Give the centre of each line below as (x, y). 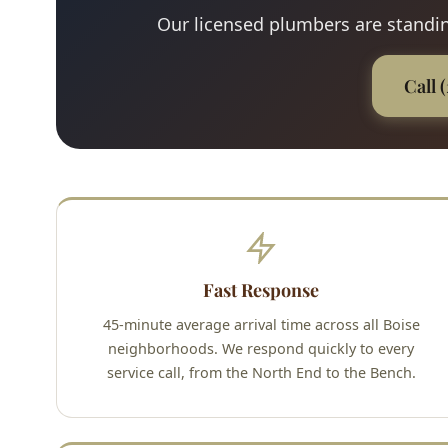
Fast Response (261, 290)
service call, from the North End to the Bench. (261, 373)
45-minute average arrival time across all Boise (261, 325)
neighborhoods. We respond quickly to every (261, 349)
